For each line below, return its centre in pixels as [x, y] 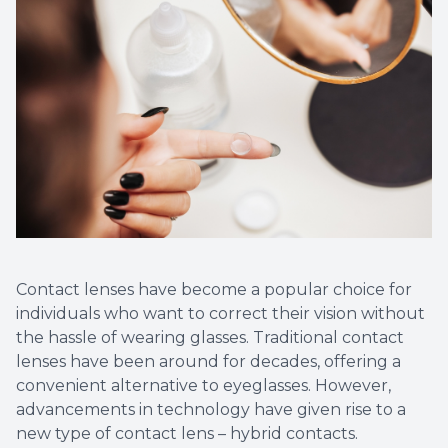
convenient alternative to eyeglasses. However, [203, 386]
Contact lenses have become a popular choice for [214, 290]
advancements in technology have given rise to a [211, 410]
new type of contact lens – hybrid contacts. [187, 434]
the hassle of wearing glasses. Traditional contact [210, 338]
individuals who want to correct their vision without [220, 314]
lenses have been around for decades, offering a [208, 362]
